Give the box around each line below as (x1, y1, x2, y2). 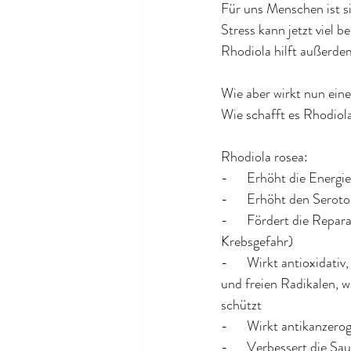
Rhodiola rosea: (221, 147, 308, 168)
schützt (221, 295, 262, 316)
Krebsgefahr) (221, 231, 293, 252)
